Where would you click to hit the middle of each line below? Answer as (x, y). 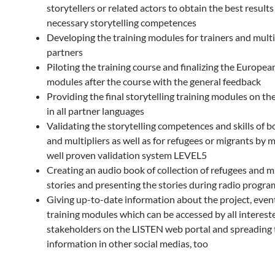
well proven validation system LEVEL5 (127, 155)
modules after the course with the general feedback (154, 81)
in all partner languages (95, 111)
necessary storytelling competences (122, 22)
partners (65, 52)
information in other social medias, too (127, 243)
